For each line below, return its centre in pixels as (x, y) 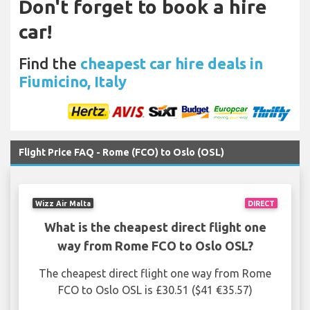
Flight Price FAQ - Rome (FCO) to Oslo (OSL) (121, 153)
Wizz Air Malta (63, 203)
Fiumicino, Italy (73, 82)
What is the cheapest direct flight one (155, 227)
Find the (49, 64)
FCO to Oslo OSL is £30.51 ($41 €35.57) (155, 290)
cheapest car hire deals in (172, 64)
